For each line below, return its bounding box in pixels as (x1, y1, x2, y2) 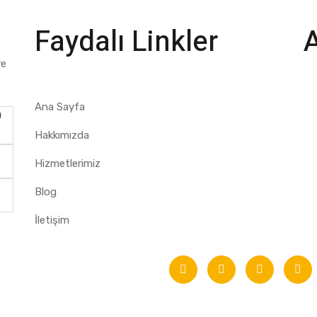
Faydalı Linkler (34, 21, 218, 63)
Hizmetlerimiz (34, 157, 100, 170)
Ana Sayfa (34, 100, 85, 113)
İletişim (34, 214, 69, 226)
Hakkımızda (34, 129, 89, 142)
